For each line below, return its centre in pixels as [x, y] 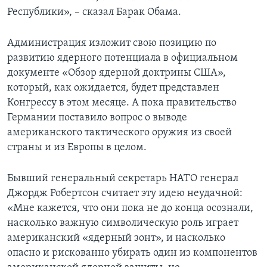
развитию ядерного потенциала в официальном [122, 58]
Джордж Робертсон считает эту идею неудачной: [125, 193]
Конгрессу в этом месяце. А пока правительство [122, 103]
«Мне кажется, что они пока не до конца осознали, [130, 208]
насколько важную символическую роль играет [123, 223]
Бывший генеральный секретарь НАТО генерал [123, 178]
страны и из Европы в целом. [77, 147]
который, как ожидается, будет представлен [113, 88]
